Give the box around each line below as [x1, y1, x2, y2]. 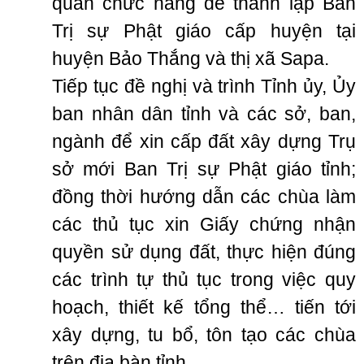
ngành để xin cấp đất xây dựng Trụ [52, 131, 356, 152]
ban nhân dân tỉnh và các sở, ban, [52, 103, 356, 124]
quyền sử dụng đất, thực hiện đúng [52, 241, 356, 262]
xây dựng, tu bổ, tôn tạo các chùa [52, 324, 356, 345]
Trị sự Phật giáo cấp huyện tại [52, 20, 356, 41]
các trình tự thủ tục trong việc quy [52, 269, 356, 290]
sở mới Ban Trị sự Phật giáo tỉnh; [52, 158, 356, 180]
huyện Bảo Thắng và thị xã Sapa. [52, 48, 329, 69]
